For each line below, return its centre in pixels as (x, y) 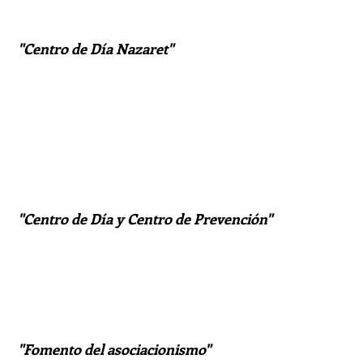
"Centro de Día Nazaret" (96, 49)
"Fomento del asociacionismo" (114, 349)
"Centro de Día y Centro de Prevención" (145, 219)
